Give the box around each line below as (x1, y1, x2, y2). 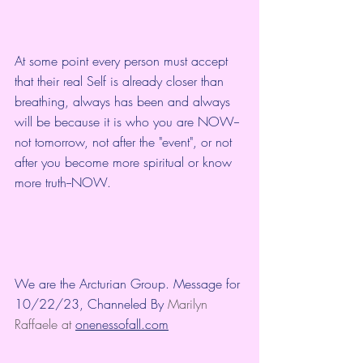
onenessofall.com (75, 315, 169, 334)
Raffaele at (15, 315, 75, 334)
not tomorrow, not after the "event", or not (15, 133, 236, 152)
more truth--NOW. (15, 173, 115, 192)
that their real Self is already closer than (15, 72, 228, 91)
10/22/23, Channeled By (15, 295, 168, 314)
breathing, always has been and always (15, 92, 234, 111)
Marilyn (168, 295, 211, 314)
